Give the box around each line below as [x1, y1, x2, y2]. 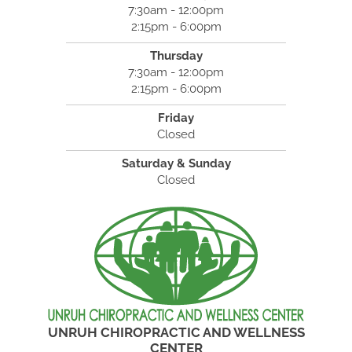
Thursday [149, 48, 203, 63]
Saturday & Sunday [121, 156, 231, 170]
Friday [158, 110, 194, 125]
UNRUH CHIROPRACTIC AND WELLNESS [47, 324, 305, 340]
